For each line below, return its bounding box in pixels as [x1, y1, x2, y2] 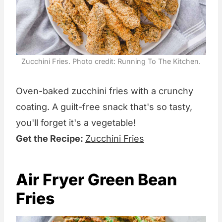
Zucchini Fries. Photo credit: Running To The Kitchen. [21, 56, 201, 65]
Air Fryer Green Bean [16, 169, 177, 189]
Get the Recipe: [16, 133, 85, 144]
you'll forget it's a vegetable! [16, 117, 136, 128]
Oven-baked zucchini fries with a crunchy [16, 85, 193, 96]
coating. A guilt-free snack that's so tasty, [16, 101, 192, 112]
